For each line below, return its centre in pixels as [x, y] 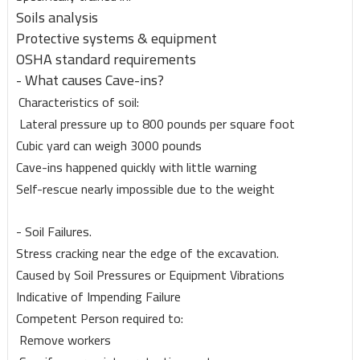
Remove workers [63, 340]
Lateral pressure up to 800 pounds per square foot [155, 124]
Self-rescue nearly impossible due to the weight [147, 189]
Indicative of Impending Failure [98, 297]
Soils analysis [57, 18]
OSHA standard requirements [106, 59]
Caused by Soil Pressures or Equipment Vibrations [150, 275]
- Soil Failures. [53, 232]
